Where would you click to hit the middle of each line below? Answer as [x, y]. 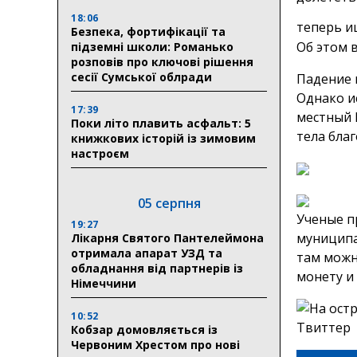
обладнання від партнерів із [157, 268]
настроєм [102, 153]
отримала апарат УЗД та [147, 253]
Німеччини [104, 283]
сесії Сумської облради [141, 76]
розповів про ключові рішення [162, 61]
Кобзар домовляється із [144, 329]
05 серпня [169, 203]
